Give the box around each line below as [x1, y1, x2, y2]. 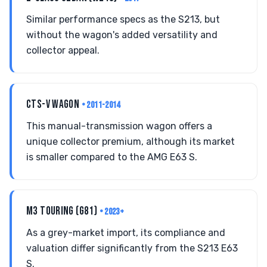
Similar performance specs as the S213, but [26, 14, 220, 25]
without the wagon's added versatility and [26, 29, 218, 41]
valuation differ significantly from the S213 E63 [26, 243, 238, 254]
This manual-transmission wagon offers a [26, 120, 212, 132]
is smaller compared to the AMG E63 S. [26, 151, 197, 163]
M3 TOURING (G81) [26, 204, 100, 218]
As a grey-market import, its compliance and [26, 227, 225, 238]
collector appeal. [26, 45, 100, 56]
